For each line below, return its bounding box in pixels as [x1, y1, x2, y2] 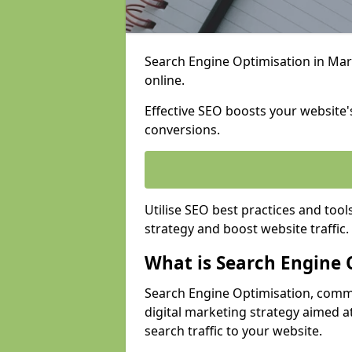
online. [145, 71, 185, 89]
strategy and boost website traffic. [145, 220, 349, 237]
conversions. [145, 121, 220, 138]
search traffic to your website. [145, 322, 322, 339]
